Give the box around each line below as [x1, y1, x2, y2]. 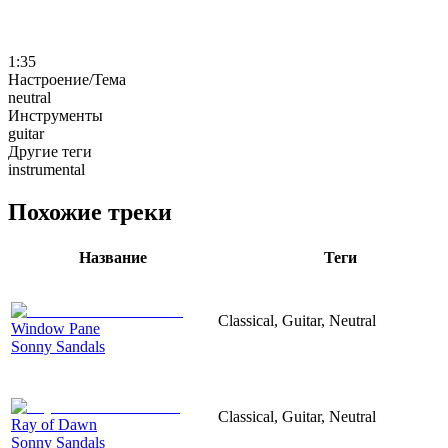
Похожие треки [8, 198, 172, 225]
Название [78, 248, 147, 266]
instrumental [8, 160, 85, 178]
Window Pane [11, 319, 100, 337]
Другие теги [8, 142, 92, 160]
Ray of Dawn [11, 415, 97, 433]
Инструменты [8, 106, 103, 124]
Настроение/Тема [8, 70, 126, 88]
